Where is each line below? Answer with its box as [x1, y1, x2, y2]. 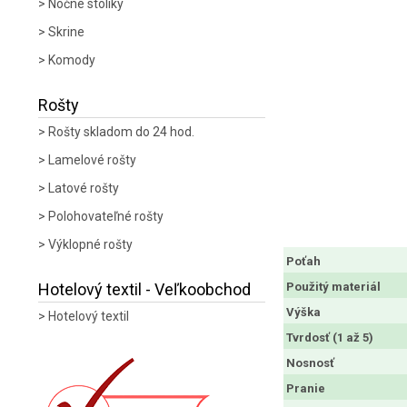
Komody [48, 53, 95, 67]
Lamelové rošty [48, 153, 136, 167]
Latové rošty [48, 181, 119, 195]
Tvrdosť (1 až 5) [286, 330, 373, 344]
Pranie [286, 381, 325, 395]
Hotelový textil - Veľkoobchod [38, 280, 251, 299]
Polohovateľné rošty [48, 209, 164, 223]
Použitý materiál [286, 279, 381, 293]
